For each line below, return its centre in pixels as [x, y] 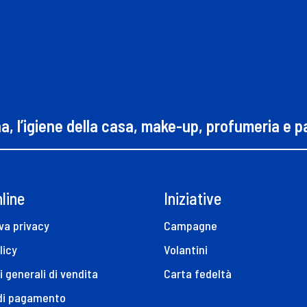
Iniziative [193, 199]
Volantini [186, 250]
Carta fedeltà [198, 274]
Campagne [191, 226]
